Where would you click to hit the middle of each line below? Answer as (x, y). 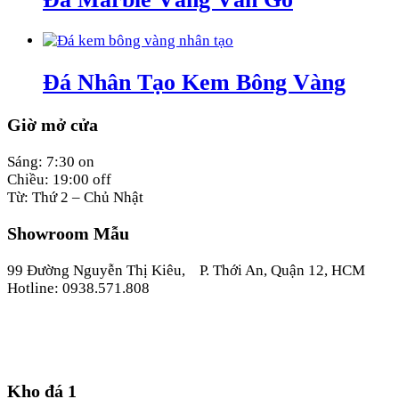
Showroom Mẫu (68, 234)
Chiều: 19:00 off (59, 179)
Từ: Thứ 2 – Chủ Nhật (75, 197)
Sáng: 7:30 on (51, 161)
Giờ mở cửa (53, 124)
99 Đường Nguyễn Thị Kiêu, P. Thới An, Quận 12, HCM (186, 271)
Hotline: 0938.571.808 (78, 289)
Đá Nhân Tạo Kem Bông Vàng (194, 82)
